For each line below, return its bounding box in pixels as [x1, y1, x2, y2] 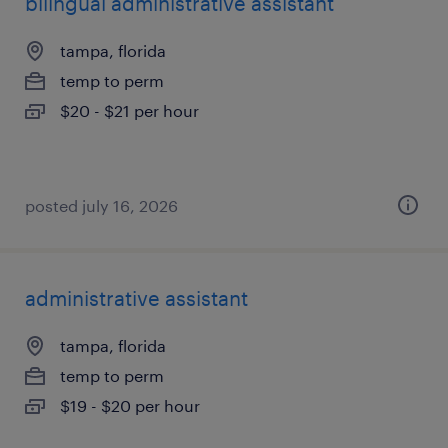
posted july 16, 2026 [25, 196, 178, 215]
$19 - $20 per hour [60, 396, 200, 415]
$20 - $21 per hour [60, 101, 199, 120]
